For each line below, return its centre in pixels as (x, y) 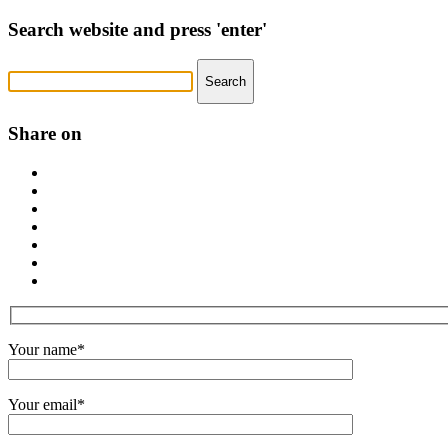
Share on (45, 134)
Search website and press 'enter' (137, 29)
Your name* (46, 350)
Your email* (46, 405)
